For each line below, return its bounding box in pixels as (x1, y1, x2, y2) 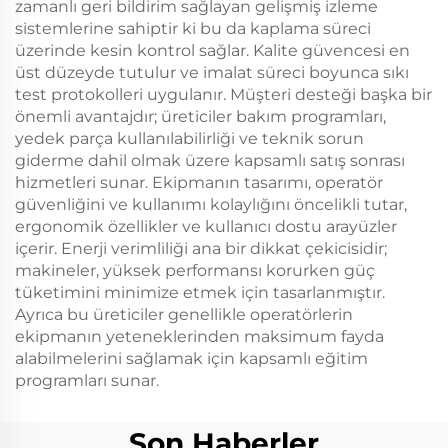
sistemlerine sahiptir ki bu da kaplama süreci (15, 19, 371, 38)
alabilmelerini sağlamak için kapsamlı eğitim (15, 349, 368, 368)
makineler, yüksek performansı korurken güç (15, 261, 375, 280)
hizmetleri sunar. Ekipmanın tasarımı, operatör (15, 173, 383, 192)
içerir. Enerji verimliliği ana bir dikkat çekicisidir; (15, 239, 387, 258)
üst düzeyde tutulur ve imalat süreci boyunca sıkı (15, 63, 409, 82)
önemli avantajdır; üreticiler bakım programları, (15, 107, 386, 126)
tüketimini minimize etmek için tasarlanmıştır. (15, 283, 385, 302)
